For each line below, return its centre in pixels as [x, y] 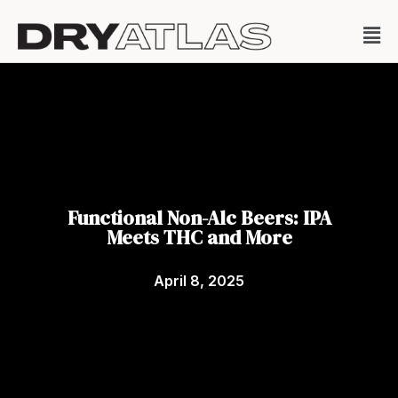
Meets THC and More [199, 237]
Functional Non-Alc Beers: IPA [199, 218]
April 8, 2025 [199, 281]
